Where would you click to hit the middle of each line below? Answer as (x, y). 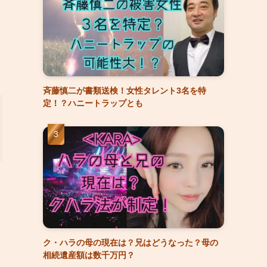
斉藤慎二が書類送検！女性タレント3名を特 (125, 90)
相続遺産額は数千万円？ (89, 255)
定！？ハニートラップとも (93, 103)
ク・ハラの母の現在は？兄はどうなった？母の (131, 242)
